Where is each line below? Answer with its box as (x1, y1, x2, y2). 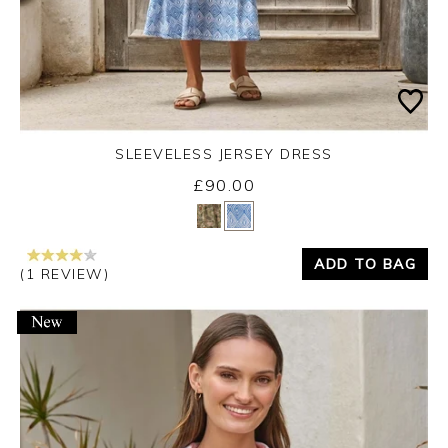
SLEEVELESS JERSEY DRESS (115, 144, 333, 163)
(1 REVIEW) (20, 264, 109, 283)
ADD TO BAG (314, 255, 416, 274)
